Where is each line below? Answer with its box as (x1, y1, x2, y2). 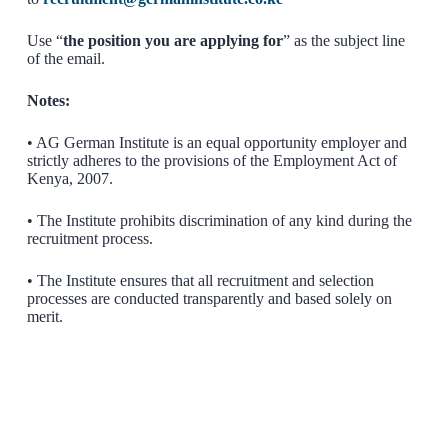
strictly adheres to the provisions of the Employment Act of (26, 151, 397, 169)
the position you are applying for (62, 31, 283, 49)
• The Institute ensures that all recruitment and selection (26, 271, 374, 289)
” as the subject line (282, 31, 405, 49)
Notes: (26, 91, 70, 109)
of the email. (26, 49, 105, 67)
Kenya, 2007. (26, 169, 113, 187)
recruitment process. (26, 229, 153, 247)
